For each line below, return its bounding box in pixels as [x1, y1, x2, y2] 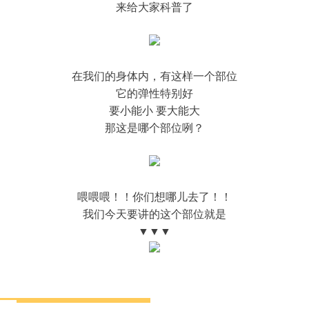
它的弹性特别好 [116, 84, 193, 101]
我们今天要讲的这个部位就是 [83, 205, 226, 221]
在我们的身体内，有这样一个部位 [72, 67, 237, 83]
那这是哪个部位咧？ [105, 119, 204, 135]
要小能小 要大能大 [109, 101, 200, 118]
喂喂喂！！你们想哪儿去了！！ [77, 188, 232, 204]
